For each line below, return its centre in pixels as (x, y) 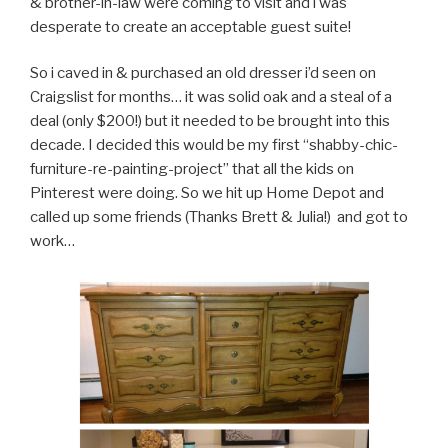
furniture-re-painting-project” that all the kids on (192, 169)
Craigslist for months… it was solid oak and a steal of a (211, 97)
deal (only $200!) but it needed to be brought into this (210, 121)
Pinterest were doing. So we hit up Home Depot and (207, 193)
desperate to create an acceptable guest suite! (190, 26)
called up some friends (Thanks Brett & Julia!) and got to (219, 217)
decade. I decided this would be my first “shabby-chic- (214, 145)
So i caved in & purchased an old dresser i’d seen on (203, 73)
